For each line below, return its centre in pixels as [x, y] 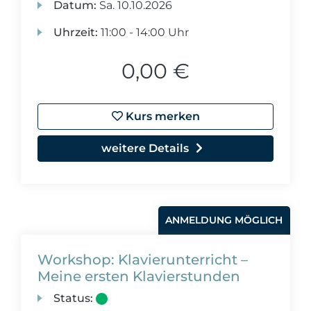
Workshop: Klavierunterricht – [143, 260]
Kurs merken [161, 116]
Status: [74, 298]
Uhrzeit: [76, 32]
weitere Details [145, 148]
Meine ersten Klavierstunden [139, 276]
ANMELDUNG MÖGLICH [224, 220]
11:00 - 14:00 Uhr [144, 32]
